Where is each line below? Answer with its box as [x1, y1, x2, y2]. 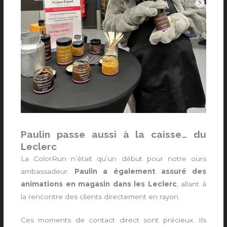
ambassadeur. [21, 167, 75, 175]
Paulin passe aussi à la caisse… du [21, 128, 206, 140]
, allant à [176, 179, 206, 188]
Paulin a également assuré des [74, 167, 206, 175]
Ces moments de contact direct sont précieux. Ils [21, 216, 206, 224]
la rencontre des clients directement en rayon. [21, 192, 180, 201]
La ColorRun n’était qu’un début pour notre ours [21, 154, 206, 163]
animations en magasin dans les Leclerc [21, 179, 177, 188]
